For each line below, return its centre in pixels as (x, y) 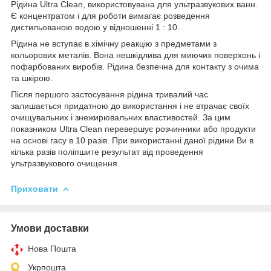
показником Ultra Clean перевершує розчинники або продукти (133, 129)
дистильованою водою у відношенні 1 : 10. (95, 27)
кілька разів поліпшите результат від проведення (107, 152)
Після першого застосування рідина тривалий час (109, 94)
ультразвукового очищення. (65, 163)
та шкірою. (32, 78)
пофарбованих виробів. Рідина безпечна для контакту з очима (135, 66)
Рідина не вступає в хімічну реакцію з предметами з (114, 43)
